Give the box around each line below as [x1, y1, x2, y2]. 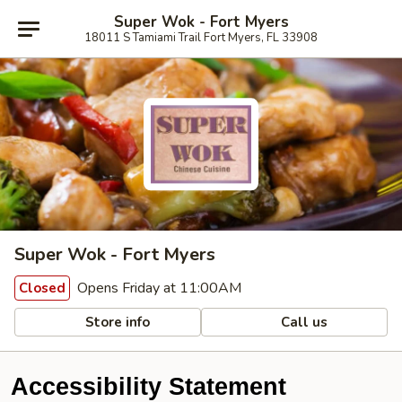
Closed [19, 279, 66, 297]
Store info [82, 312, 151, 331]
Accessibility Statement [11, 373, 286, 400]
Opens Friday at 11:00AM [74, 278, 241, 298]
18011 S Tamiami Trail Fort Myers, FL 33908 [84, 29, 318, 46]
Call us [277, 312, 328, 331]
